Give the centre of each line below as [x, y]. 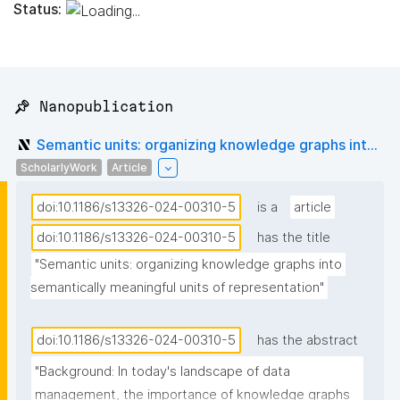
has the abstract [308, 341]
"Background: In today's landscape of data [162, 372]
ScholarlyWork [59, 167]
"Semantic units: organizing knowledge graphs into [188, 265]
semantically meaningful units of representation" [177, 288]
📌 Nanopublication [93, 107]
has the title [294, 238]
